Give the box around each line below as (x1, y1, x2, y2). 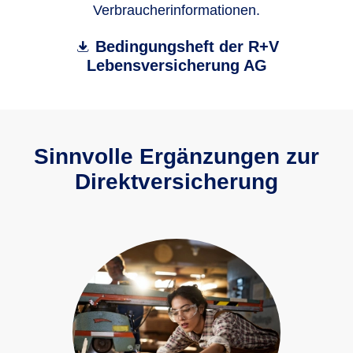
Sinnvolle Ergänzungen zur (34, 144, 319, 169)
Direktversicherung (75, 169, 278, 194)
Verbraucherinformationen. (93, 2, 260, 18)
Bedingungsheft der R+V (95, 38, 279, 55)
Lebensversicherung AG (86, 57, 267, 74)
